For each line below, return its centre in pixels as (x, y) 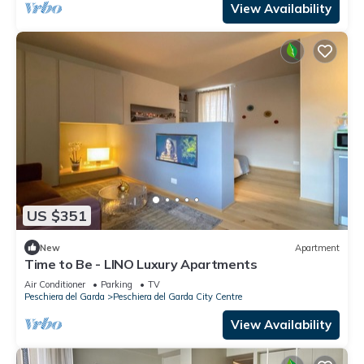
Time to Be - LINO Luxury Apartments (141, 264)
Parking (117, 285)
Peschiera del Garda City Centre (178, 297)
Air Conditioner (55, 285)
